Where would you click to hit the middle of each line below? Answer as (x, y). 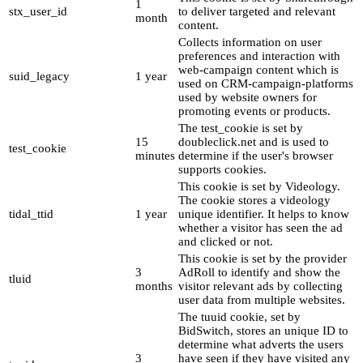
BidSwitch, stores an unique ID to (263, 331)
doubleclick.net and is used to (254, 142)
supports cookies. (222, 170)
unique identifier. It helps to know (264, 214)
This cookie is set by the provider (263, 259)
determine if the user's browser (256, 156)
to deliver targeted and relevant (257, 12)
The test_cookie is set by (241, 128)
